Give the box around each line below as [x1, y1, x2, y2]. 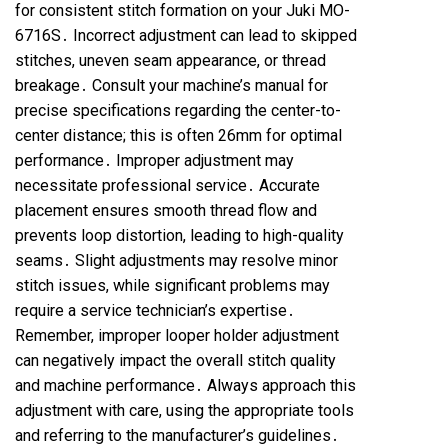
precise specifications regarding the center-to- [15, 101, 341, 120]
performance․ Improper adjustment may [15, 151, 294, 170]
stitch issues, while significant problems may [15, 276, 330, 295]
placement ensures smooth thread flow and [15, 201, 317, 220]
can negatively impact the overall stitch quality [15, 351, 336, 370]
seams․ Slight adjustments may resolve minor [15, 251, 338, 270]
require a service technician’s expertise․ [15, 301, 295, 320]
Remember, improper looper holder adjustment [15, 326, 339, 345]
